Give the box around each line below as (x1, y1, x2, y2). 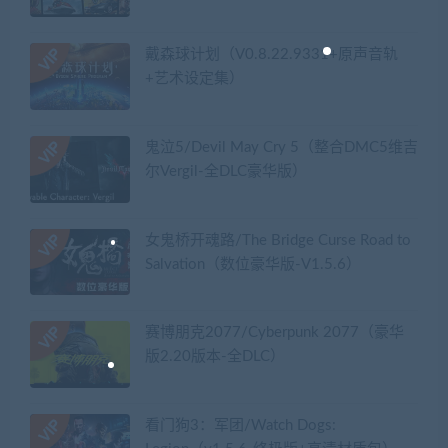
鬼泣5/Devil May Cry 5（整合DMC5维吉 (145, 140, 418, 156)
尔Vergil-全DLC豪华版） (145, 164, 307, 180)
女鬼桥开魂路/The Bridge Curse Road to (145, 232, 411, 248)
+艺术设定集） (145, 71, 244, 87)
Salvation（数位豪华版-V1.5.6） (145, 256, 361, 272)
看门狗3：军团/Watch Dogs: (145, 418, 336, 434)
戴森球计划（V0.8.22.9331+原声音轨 (145, 47, 398, 63)
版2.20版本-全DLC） (145, 349, 285, 365)
